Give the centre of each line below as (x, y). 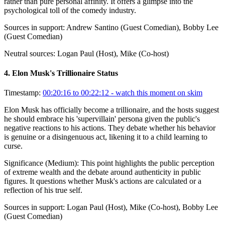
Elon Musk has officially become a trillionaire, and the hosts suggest (111, 110)
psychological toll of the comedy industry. (70, 10)
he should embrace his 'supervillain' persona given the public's (102, 119)
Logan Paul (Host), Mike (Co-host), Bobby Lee (142, 207)
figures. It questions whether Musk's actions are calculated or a (103, 181)
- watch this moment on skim (156, 93)
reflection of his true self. (43, 190)
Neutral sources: (30, 53)
